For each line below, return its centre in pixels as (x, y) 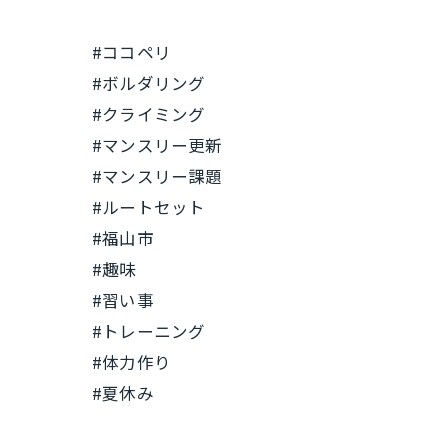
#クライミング (149, 114)
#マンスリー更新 (157, 145)
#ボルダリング (149, 83)
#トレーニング (149, 331)
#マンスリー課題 (157, 176)
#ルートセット (149, 207)
